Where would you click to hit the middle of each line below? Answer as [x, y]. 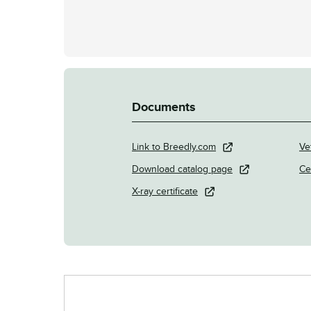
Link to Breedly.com [174, 147]
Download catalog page [182, 169]
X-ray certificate [165, 192]
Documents [164, 108]
